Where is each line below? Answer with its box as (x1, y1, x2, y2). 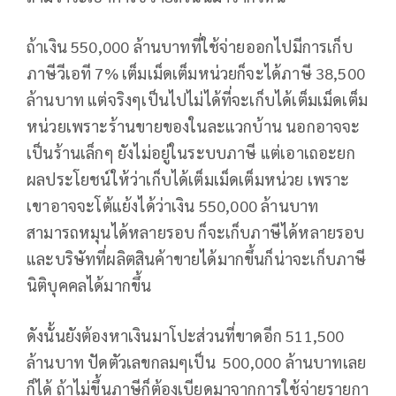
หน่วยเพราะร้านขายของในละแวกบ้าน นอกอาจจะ (27, 116, 361, 137)
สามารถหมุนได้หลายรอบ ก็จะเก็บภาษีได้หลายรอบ (27, 222, 365, 243)
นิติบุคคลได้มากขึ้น (27, 275, 156, 296)
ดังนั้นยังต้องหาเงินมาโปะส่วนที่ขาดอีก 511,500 (27, 325, 345, 346)
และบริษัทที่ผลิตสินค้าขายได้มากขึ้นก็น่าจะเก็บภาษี (27, 248, 367, 270)
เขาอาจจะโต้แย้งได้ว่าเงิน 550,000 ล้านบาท (27, 195, 319, 217)
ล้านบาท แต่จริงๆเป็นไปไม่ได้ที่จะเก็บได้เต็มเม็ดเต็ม (27, 89, 369, 110)
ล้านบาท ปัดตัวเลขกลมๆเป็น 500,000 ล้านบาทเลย (27, 352, 367, 373)
